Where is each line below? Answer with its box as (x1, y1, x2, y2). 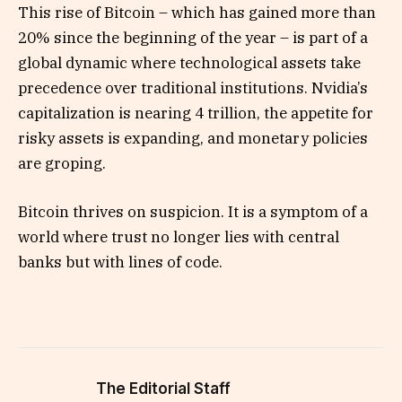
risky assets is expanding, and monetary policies (18, 128, 368, 149)
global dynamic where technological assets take (18, 53, 361, 74)
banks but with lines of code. (18, 252, 223, 273)
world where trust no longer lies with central (18, 227, 339, 248)
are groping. (18, 153, 106, 174)
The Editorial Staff (96, 380, 231, 398)
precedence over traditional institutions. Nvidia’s (18, 78, 368, 99)
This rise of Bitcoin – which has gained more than (18, 3, 376, 23)
